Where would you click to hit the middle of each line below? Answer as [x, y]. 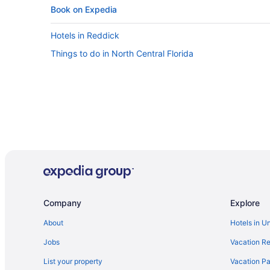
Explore [245, 202]
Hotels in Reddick [85, 35]
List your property [73, 261]
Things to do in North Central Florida [122, 53]
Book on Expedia [84, 9]
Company [62, 202]
